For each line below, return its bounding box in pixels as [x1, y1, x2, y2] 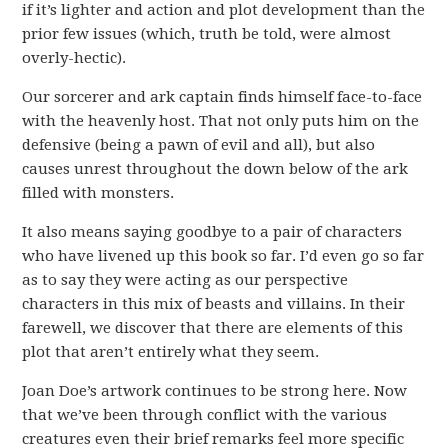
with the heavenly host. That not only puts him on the [22, 112, 420, 130]
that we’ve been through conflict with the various [22, 406, 388, 424]
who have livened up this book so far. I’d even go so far [22, 247, 425, 265]
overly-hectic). [22, 49, 127, 67]
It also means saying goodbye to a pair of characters [22, 223, 403, 241]
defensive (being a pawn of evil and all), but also [22, 136, 376, 154]
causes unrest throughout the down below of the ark [22, 160, 409, 178]
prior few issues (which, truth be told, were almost [22, 25, 392, 43]
